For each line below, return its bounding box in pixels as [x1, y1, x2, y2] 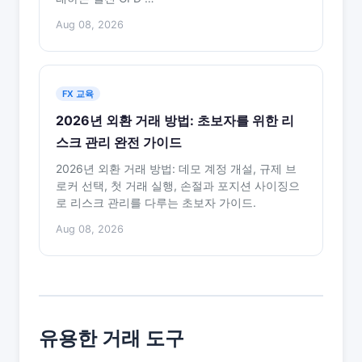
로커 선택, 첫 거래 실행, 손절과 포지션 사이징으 [56, 179, 300, 192]
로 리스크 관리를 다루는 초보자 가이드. [56, 196, 256, 209]
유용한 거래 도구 [39, 326, 184, 350]
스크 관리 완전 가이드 [56, 134, 182, 150]
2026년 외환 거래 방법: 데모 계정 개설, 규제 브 [56, 162, 297, 175]
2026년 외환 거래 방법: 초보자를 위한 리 [56, 112, 294, 128]
